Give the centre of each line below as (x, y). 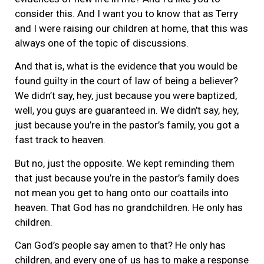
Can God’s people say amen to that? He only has (120, 245)
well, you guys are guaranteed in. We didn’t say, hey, (127, 110)
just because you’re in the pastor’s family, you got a (127, 125)
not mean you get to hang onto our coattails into (122, 192)
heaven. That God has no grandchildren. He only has (129, 207)
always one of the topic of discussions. (102, 43)
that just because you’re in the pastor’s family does (127, 178)
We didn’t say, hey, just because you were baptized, (126, 96)
